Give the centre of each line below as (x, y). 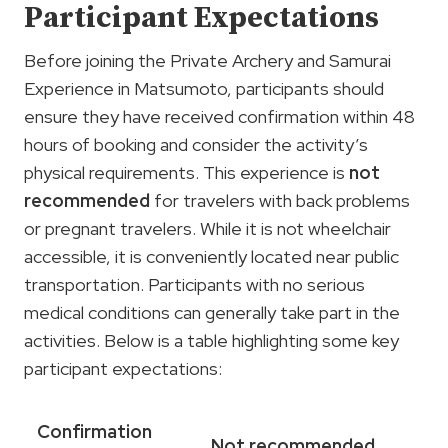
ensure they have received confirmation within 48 (219, 116)
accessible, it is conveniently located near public (211, 256)
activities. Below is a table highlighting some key (211, 340)
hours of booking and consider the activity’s (196, 144)
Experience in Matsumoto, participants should (204, 88)
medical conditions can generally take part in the (212, 312)
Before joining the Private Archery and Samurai (207, 60)
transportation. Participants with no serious (194, 284)
